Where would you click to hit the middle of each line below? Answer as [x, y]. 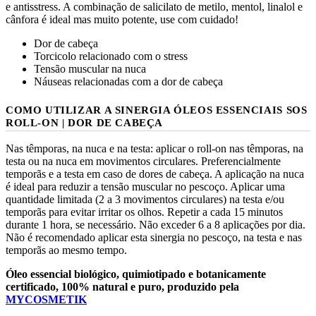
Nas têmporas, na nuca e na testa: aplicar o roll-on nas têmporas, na [154, 148]
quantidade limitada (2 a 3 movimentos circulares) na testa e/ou [145, 199]
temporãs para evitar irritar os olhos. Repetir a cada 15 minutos [144, 212]
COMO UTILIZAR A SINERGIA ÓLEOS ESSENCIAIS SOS [157, 109]
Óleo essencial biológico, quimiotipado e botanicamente [136, 274]
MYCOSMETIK [46, 299]
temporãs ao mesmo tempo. [66, 250]
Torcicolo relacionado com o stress [111, 56]
